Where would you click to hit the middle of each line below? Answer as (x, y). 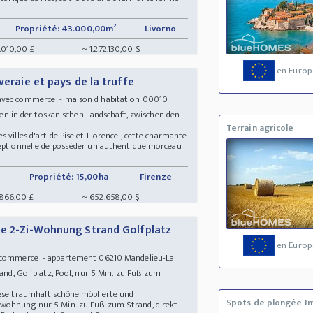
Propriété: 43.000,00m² (66, 28)
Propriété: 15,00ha (69, 176)
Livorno (161, 28)
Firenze (157, 176)
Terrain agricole (260, 128)
